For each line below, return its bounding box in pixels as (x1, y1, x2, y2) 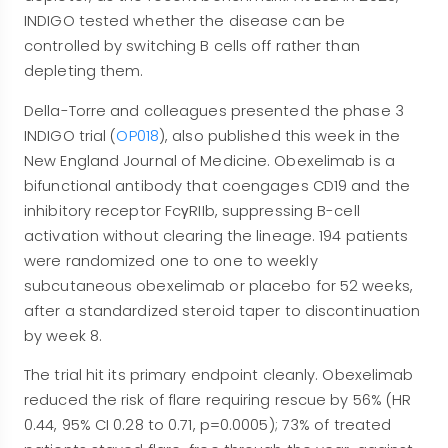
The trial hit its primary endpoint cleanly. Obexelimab (24, 364, 414, 385)
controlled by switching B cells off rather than (24, 36, 360, 57)
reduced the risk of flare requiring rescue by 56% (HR (24, 389, 412, 410)
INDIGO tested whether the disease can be (24, 11, 346, 32)
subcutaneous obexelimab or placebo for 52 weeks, (24, 275, 413, 296)
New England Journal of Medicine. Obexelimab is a (24, 150, 395, 171)
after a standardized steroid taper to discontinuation (24, 300, 421, 321)
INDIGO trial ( (24, 125, 117, 146)
